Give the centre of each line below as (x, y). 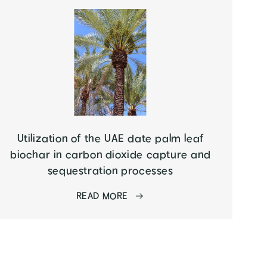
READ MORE (102, 196)
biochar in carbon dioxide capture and (111, 155)
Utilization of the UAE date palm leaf (110, 139)
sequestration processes (110, 171)
